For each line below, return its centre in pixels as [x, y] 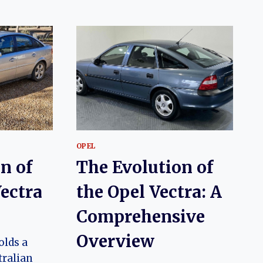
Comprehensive [140, 217]
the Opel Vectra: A [149, 192]
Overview [115, 242]
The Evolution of [144, 168]
